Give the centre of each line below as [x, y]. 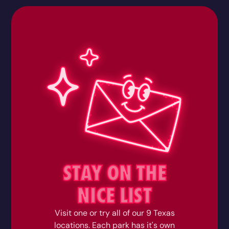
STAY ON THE [114, 173]
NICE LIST [114, 195]
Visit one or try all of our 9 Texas [114, 213]
